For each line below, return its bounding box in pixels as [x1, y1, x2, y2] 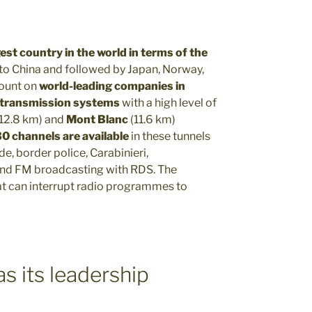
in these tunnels [129, 129, 210, 143]
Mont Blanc [66, 112, 128, 126]
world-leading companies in [39, 79, 185, 93]
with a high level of [120, 95, 217, 109]
